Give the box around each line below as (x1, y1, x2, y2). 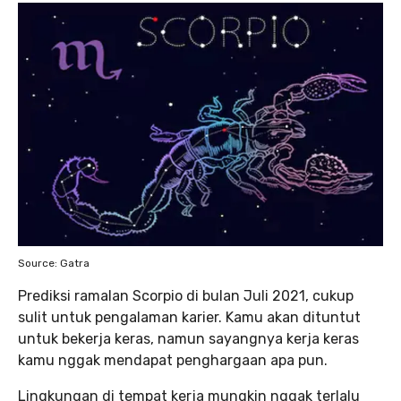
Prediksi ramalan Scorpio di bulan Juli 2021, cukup (18, 286, 354, 304)
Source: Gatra (18, 256, 90, 269)
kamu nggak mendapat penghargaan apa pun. (18, 351, 328, 369)
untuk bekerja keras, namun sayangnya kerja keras (18, 329, 359, 347)
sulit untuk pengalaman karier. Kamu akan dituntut (18, 308, 361, 326)
